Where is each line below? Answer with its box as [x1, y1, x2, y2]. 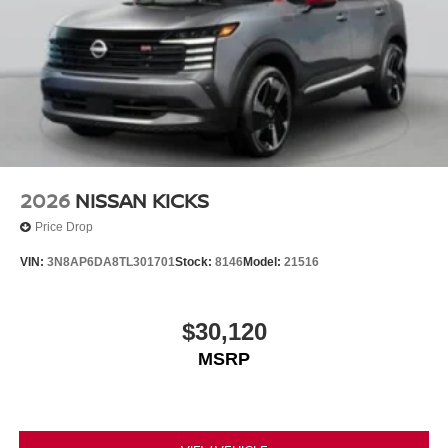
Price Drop [35, 220, 93, 235]
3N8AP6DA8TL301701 [47, 255, 175, 270]
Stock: [175, 255, 215, 270]
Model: [243, 255, 284, 270]
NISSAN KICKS [75, 186, 209, 214]
